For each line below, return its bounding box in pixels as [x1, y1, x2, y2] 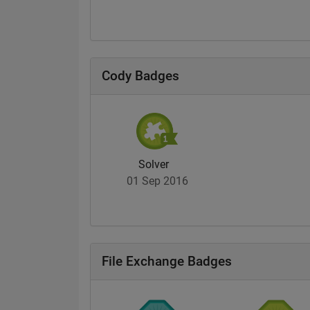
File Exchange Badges [102, 253, 232, 270]
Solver [138, 158, 169, 172]
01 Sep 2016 [126, 174, 188, 188]
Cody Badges [102, 68, 179, 84]
